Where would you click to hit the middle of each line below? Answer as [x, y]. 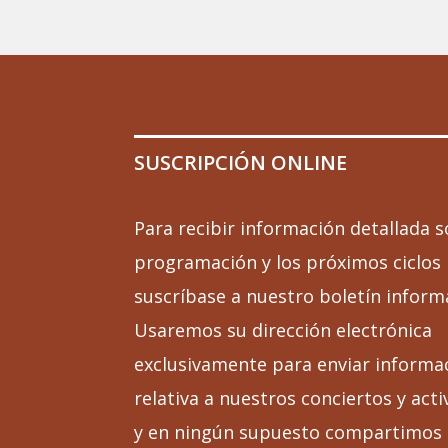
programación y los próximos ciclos [288, 262]
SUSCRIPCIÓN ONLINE [241, 163]
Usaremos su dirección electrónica [283, 330]
